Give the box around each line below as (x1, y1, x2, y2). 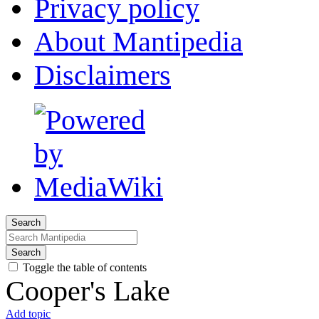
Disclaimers (34, 59, 171, 92)
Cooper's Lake (6, 275, 170, 308)
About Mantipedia (34, 26, 243, 58)
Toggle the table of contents (23, 261, 147, 274)
